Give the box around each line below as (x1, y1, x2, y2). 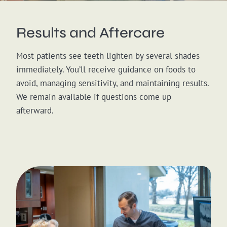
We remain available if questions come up (16, 91, 171, 103)
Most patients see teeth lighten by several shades (16, 50, 200, 62)
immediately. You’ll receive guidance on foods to (16, 64, 196, 75)
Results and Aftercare (16, 24, 165, 42)
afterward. (16, 105, 54, 117)
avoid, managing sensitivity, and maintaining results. (16, 78, 209, 89)
